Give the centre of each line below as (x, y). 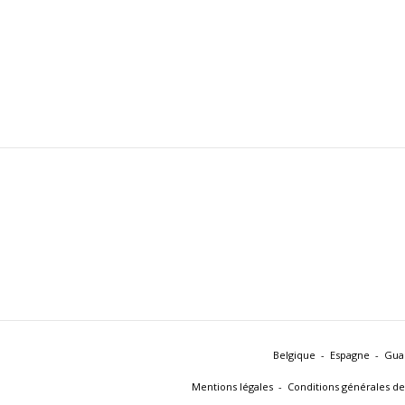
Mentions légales (232, 386)
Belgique (294, 355)
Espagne (350, 355)
